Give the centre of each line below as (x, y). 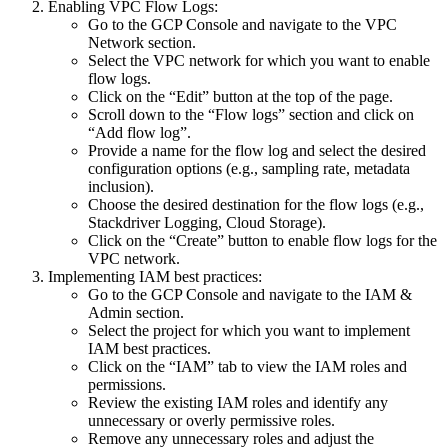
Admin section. (136, 312)
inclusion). (121, 186)
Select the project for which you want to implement (249, 330)
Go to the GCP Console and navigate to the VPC (242, 24)
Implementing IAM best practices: (155, 276)
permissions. (127, 384)
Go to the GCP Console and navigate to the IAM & (250, 294)
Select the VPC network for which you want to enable (259, 60)
